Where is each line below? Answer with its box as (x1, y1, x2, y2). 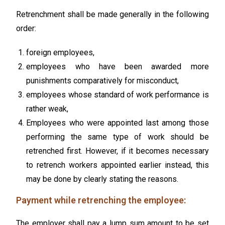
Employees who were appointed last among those (26, 118, 209, 128)
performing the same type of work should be (26, 132, 209, 142)
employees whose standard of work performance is (26, 89, 209, 99)
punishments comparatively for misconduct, (26, 75, 179, 85)
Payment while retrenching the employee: (16, 194, 186, 205)
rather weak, (26, 103, 69, 114)
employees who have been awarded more (26, 61, 209, 71)
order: (16, 23, 37, 33)
